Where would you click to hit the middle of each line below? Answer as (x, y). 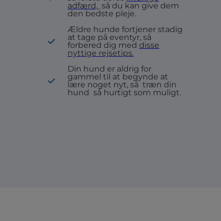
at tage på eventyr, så (110, 37)
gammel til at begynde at (118, 77)
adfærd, (84, 6)
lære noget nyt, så (104, 85)
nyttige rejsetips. (101, 53)
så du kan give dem (140, 6)
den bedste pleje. (102, 14)
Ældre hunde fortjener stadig (125, 29)
